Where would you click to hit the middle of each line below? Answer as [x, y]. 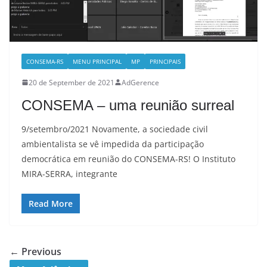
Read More [51, 203]
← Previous [35, 251]
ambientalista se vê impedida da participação [113, 144]
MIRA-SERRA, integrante [69, 173]
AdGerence [140, 82]
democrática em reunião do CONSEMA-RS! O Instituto [128, 159]
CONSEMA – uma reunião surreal [128, 105]
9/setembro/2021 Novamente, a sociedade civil [115, 129]
